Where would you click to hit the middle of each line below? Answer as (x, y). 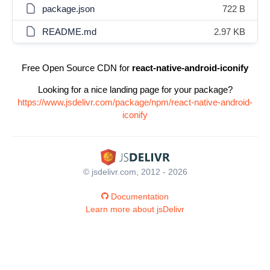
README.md (69, 32)
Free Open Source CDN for (77, 68)
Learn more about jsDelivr (135, 209)
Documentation (140, 196)
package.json (68, 9)
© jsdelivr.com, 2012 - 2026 (135, 171)
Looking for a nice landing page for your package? (135, 89)
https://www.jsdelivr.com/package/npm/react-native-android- (135, 102)
